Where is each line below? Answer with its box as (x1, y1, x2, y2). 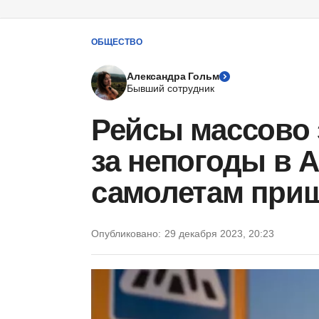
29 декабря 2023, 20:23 (164, 227, 274, 239)
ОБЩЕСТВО (91, 36, 142, 47)
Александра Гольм (127, 70, 219, 82)
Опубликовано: (91, 227, 161, 239)
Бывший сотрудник (127, 83, 214, 94)
